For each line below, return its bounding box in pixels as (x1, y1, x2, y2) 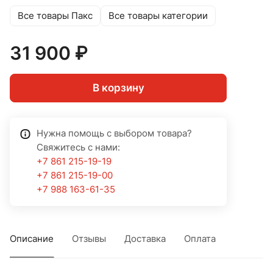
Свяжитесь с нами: (37, 142, 120, 154)
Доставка (124, 233, 166, 245)
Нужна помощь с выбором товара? (37, 128, 192, 140)
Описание (10, 233, 54, 245)
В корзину (92, 82, 144, 94)
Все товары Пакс (18, 10, 93, 21)
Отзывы (72, 233, 106, 245)
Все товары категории (108, 10, 208, 21)
